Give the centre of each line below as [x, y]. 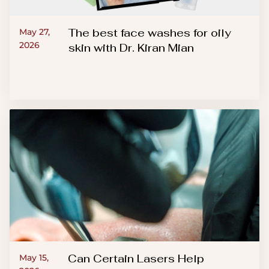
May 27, [35, 32]
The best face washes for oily [150, 33]
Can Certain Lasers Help [136, 259]
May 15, [34, 258]
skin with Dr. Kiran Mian [131, 48]
